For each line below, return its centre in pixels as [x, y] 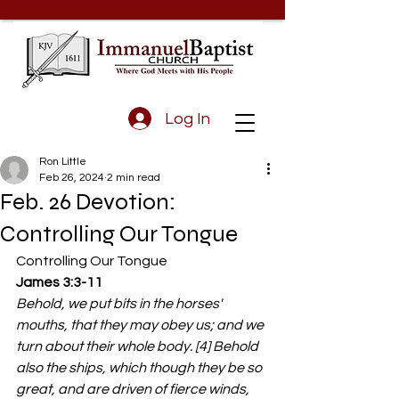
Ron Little [63, 162]
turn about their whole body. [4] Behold [138, 346]
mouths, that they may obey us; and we [141, 325]
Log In [187, 118]
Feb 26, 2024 [72, 178]
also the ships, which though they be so [140, 368]
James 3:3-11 [61, 282]
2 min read [134, 178]
